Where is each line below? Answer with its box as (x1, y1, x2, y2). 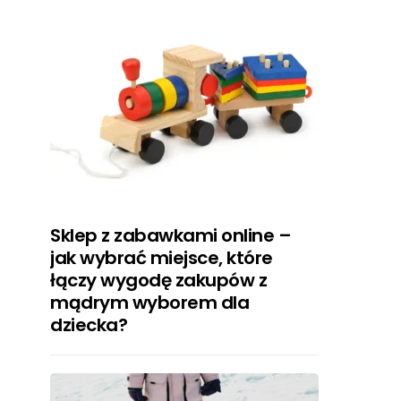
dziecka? (50, 312, 127, 337)
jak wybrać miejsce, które (50, 245, 273, 270)
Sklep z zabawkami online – (50, 223, 291, 248)
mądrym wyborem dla (50, 290, 249, 315)
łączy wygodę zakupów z (50, 268, 267, 293)
